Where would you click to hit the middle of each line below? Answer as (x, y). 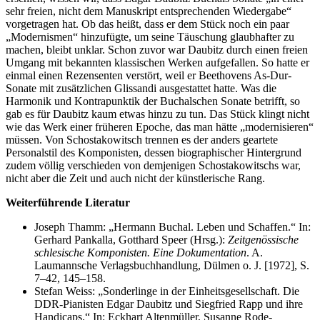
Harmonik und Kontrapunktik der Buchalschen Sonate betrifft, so (153, 101)
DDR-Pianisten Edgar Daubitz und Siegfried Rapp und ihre (169, 304)
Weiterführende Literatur (68, 203)
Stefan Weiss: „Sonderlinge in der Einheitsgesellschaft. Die (167, 291)
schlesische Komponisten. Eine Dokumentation (140, 253)
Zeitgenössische (263, 240)
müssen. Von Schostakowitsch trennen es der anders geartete (142, 140)
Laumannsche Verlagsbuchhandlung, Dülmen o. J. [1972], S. (172, 266)
